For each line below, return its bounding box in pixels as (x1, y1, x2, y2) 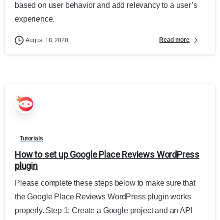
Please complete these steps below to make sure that (15, 178, 195, 187)
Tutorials (20, 135, 43, 142)
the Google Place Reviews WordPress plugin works (15, 192, 191, 201)
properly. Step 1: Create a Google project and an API (15, 206, 192, 215)
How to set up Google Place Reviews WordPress (15, 149, 200, 160)
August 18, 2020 (26, 36, 68, 44)
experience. (15, 14, 55, 23)
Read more (159, 36, 190, 44)
